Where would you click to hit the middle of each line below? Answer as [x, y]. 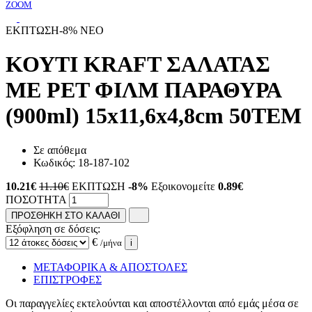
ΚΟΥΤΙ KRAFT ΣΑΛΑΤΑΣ [138, 64]
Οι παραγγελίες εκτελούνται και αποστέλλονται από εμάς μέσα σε [152, 303]
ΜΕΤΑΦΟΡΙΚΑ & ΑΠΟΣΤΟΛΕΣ [110, 267]
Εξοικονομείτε [185, 186]
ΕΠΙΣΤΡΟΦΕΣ [68, 279]
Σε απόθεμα [60, 150]
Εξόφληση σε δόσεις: [53, 228]
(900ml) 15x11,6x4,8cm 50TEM [154, 116]
